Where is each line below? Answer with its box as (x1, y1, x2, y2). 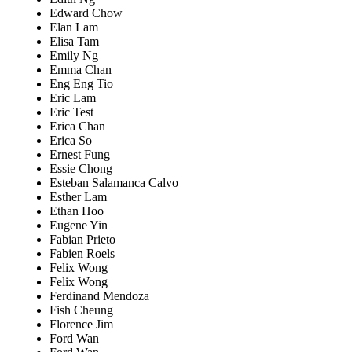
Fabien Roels (49, 247, 115, 261)
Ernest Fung (49, 148, 110, 162)
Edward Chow (49, 6, 123, 20)
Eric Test (49, 105, 93, 119)
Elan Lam (49, 20, 98, 35)
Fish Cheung (49, 303, 113, 317)
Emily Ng (49, 49, 98, 63)
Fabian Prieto (49, 233, 115, 247)
